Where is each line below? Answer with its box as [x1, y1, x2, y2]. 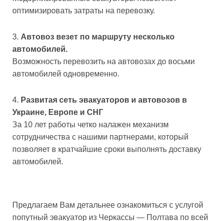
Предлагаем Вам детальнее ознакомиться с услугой [12, 200, 203, 209]
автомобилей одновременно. [12, 69, 119, 78]
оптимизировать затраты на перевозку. [12, 6, 155, 15]
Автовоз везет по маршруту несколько [21, 32, 175, 41]
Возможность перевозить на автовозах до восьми [12, 57, 195, 66]
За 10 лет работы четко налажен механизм [12, 120, 169, 129]
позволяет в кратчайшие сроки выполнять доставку [12, 145, 201, 153]
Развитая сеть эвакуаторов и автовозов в [21, 95, 187, 104]
